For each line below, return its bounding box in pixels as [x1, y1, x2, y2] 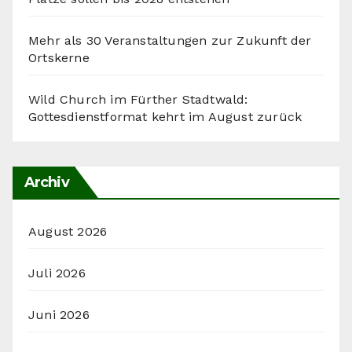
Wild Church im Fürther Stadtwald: [28, 91, 248, 107]
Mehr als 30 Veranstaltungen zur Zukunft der [28, 32, 312, 48]
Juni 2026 [28, 306, 90, 322]
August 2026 [28, 223, 108, 239]
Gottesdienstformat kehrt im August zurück [28, 108, 302, 124]
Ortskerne [28, 49, 90, 65]
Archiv [24, 173, 69, 191]
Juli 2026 [28, 265, 86, 280]
